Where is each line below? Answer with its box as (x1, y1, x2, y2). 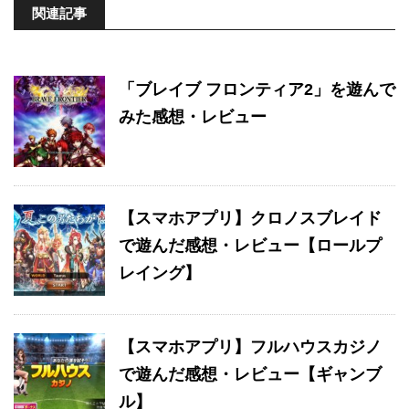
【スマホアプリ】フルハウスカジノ (119, 338, 382, 357)
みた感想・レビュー (119, 108, 267, 127)
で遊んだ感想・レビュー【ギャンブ (119, 365, 382, 384)
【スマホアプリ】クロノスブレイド (119, 209, 382, 228)
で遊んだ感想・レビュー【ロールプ (119, 236, 382, 256)
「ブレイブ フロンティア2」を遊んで (119, 80, 395, 100)
